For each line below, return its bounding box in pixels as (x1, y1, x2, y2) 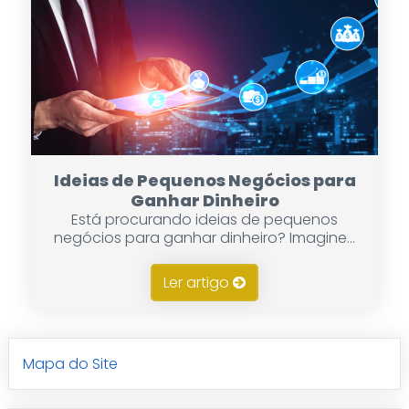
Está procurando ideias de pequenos (71, 209, 338, 231)
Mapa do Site (22, 353, 118, 375)
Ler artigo (163, 272, 233, 294)
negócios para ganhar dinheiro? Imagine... (54, 227, 355, 249)
